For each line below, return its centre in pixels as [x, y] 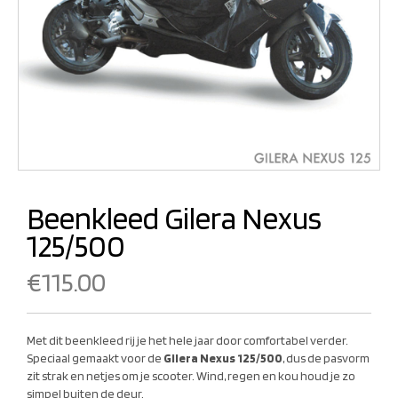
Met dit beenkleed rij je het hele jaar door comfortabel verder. [187, 340]
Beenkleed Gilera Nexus [174, 217]
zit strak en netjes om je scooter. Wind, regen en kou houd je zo [191, 375]
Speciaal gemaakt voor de [95, 358]
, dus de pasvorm [326, 358]
